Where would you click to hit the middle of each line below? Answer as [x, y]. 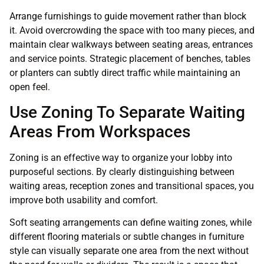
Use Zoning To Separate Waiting [127, 112]
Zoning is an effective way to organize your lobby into [121, 157]
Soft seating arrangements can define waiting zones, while [131, 223]
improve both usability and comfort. [84, 200]
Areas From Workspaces [100, 131]
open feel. [30, 87]
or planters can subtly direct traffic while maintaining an [125, 72]
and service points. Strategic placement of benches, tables [130, 58]
